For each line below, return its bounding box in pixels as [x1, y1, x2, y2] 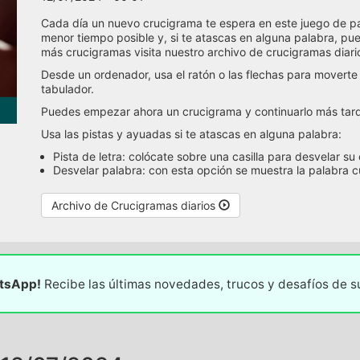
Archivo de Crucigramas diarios [51, 198, 219, 213]
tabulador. [40, 82, 94, 96]
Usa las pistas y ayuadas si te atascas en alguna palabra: [40, 127, 342, 141]
